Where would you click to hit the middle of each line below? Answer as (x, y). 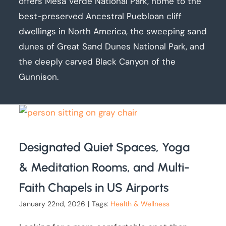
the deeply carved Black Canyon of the (97, 62)
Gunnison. (39, 77)
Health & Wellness (140, 204)
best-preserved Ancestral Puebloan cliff (100, 16)
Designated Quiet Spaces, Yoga (105, 147)
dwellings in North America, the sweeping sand (113, 32)
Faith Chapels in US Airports (94, 188)
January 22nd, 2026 (52, 204)
